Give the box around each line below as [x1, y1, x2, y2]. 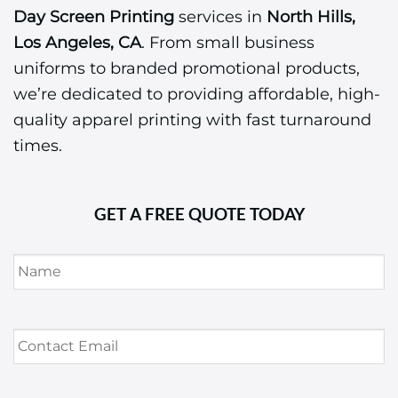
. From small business [141, 32, 314, 53]
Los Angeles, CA [13, 32, 141, 53]
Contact [12, 316, 69, 334]
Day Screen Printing [13, 6, 174, 28]
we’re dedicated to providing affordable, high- [13, 84, 380, 105]
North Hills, [267, 6, 355, 28]
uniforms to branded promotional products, [13, 58, 360, 79]
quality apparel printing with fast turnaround [13, 109, 371, 131]
